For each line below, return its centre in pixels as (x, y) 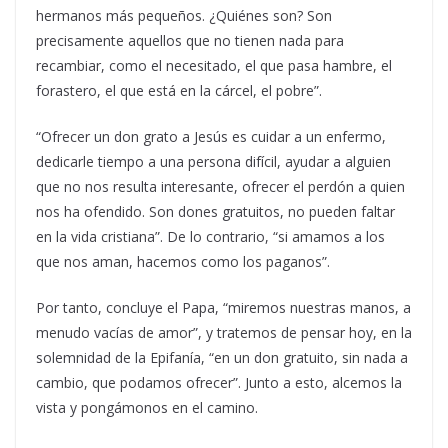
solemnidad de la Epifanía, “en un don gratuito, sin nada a (222, 358)
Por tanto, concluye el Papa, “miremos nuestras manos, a (223, 308)
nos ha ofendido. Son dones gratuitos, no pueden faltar (215, 212)
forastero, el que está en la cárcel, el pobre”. (179, 91)
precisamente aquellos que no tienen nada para (190, 41)
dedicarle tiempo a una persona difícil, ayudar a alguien (213, 162)
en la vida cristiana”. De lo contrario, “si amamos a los (210, 237)
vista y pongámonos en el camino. (147, 408)
